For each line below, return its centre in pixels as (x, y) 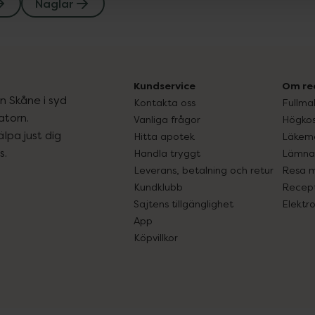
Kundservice (165, 86)
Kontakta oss (165, 102)
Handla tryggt (167, 153)
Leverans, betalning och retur (204, 170)
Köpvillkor (156, 237)
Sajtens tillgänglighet (184, 204)
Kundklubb (158, 187)
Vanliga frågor (167, 119)
